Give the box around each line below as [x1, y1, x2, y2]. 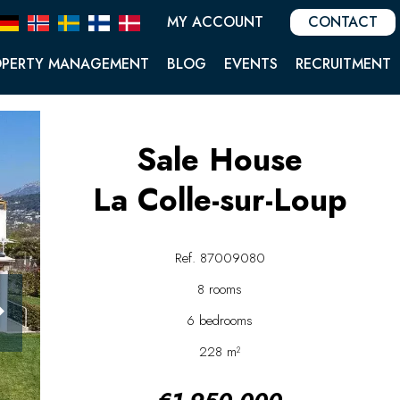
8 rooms [197, 279, 243, 299]
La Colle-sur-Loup [92, 178, 347, 222]
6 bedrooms [187, 311, 254, 330]
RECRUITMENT [296, 54, 391, 75]
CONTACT [308, 11, 378, 32]
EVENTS [224, 54, 278, 75]
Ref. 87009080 [174, 248, 265, 268]
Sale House [137, 137, 304, 182]
